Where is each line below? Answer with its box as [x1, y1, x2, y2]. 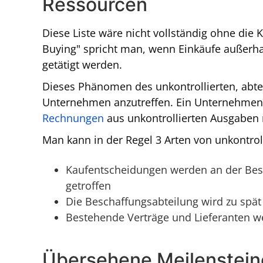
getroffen [66, 178, 111, 193]
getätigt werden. [42, 58, 122, 72]
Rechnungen [42, 111, 104, 126]
